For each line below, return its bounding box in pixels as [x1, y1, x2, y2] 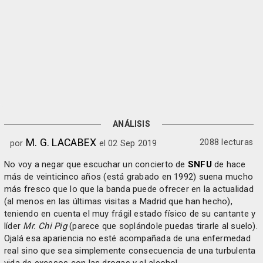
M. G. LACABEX [25, 136, 97, 149]
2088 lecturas [200, 137, 253, 147]
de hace [211, 159, 246, 170]
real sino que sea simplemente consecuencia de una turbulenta [4, 245, 256, 256]
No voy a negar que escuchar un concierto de [4, 159, 188, 170]
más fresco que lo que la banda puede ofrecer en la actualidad [4, 183, 254, 194]
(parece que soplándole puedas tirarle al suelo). [66, 220, 258, 231]
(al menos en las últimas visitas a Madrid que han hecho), [4, 195, 232, 207]
